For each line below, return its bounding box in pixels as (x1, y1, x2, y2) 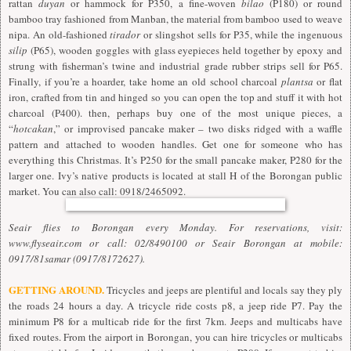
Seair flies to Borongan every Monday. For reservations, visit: (9, 220, 342, 235)
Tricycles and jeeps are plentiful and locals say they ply (104, 283, 343, 298)
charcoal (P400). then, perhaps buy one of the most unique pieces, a (9, 106, 342, 121)
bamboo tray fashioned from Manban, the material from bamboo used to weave (9, 12, 342, 27)
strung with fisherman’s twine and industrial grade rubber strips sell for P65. (9, 59, 342, 74)
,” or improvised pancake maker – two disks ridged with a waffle (53, 121, 342, 136)
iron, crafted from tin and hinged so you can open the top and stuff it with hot (9, 90, 342, 105)
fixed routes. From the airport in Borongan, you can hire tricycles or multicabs (9, 330, 342, 345)
